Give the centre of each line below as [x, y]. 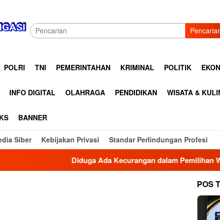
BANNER [33, 117]
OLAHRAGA [85, 92]
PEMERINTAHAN [83, 67]
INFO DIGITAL [32, 92]
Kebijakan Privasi [70, 139]
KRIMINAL [137, 67]
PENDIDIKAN [136, 92]
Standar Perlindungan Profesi [158, 139]
